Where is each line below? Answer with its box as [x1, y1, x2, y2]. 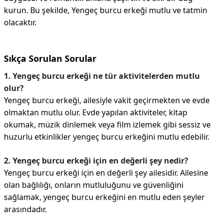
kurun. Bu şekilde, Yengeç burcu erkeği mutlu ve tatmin [4, 5, 207, 16]
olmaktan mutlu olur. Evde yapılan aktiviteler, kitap [4, 107, 187, 118]
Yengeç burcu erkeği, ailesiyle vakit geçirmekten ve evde [4, 95, 210, 106]
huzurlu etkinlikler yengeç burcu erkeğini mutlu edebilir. [4, 131, 209, 143]
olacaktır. [4, 17, 36, 28]
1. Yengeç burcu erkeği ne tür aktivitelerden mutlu [4, 71, 200, 82]
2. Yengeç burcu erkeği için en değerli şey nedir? [4, 155, 188, 166]
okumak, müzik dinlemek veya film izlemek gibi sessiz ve [4, 119, 211, 130]
